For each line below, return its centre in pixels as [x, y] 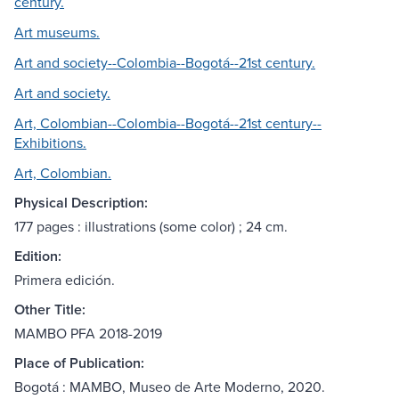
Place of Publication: [79, 363]
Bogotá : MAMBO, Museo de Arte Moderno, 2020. [170, 387]
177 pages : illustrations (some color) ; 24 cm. [151, 227]
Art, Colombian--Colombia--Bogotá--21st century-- [168, 123]
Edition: [38, 256]
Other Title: [50, 310]
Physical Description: [81, 203]
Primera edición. [65, 280]
